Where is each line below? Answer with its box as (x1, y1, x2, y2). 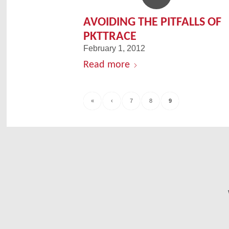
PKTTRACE (83, 28, 137, 43)
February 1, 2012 (83, 43, 146, 53)
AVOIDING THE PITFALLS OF (83, 14, 222, 29)
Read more (83, 58, 130, 70)
